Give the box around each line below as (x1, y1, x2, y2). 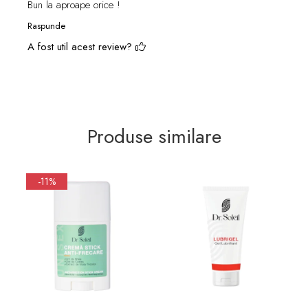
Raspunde (27, 19, 65, 32)
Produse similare (87, 122, 221, 151)
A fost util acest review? (27, 38, 135, 54)
